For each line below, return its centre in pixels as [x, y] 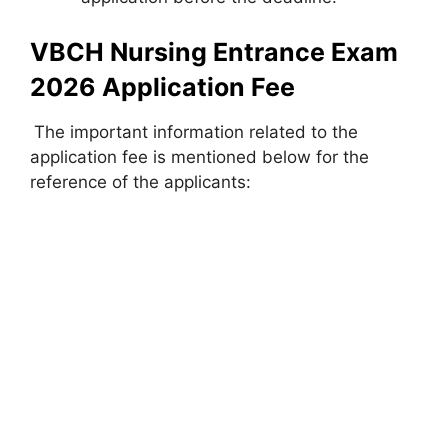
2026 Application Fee [162, 87]
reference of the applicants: [140, 182]
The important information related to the [196, 132]
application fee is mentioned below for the [199, 157]
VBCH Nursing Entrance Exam [214, 52]
